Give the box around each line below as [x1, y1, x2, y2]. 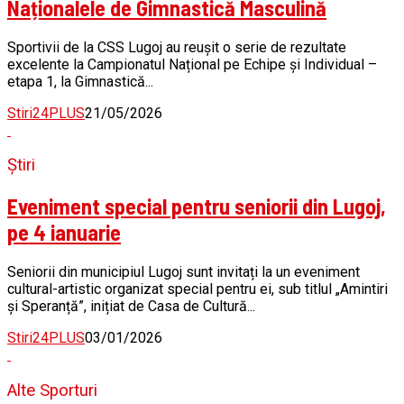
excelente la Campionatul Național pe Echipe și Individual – [7, 55, 377, 73]
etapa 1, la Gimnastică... [7, 72, 153, 90]
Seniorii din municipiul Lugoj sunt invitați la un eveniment [7, 263, 360, 281]
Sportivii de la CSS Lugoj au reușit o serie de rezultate [7, 38, 346, 56]
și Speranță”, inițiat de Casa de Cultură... [7, 298, 255, 316]
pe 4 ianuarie [7, 219, 121, 246]
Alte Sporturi [7, 380, 97, 400]
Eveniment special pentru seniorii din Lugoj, [7, 193, 386, 220]
